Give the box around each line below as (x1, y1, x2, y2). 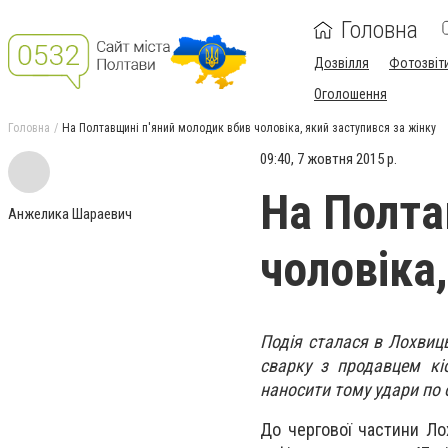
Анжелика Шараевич (8, 205, 132, 223)
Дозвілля (314, 55, 369, 71)
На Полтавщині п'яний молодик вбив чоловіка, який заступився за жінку (62, 121, 436, 135)
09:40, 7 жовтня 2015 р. (260, 150, 397, 168)
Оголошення (314, 86, 387, 102)
